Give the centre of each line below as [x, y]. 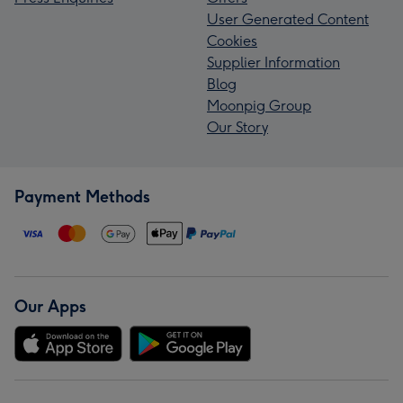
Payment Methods [82, 197]
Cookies [232, 40]
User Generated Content [288, 19]
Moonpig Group [259, 105]
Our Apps [50, 306]
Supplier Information [273, 62]
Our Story [237, 127]
